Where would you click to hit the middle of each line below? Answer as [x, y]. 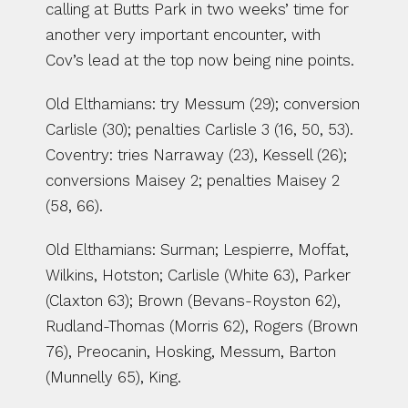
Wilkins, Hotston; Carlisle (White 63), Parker [198, 275]
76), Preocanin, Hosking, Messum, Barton [191, 352]
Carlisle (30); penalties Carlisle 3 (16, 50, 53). [199, 129]
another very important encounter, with [183, 35]
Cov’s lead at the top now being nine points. [200, 60]
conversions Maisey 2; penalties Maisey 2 [193, 180]
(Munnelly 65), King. [113, 377]
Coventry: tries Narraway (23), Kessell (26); [196, 155]
